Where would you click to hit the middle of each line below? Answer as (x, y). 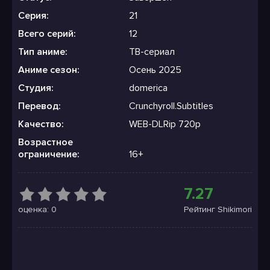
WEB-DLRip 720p (164, 124)
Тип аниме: (43, 52)
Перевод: (39, 106)
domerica (147, 88)
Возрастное (46, 142)
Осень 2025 (154, 70)
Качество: (41, 124)
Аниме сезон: (49, 70)
